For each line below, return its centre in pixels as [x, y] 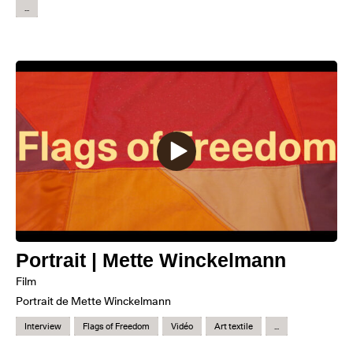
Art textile [234, 326]
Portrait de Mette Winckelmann [93, 301]
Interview [43, 326]
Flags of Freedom [116, 326]
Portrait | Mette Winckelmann [151, 260]
